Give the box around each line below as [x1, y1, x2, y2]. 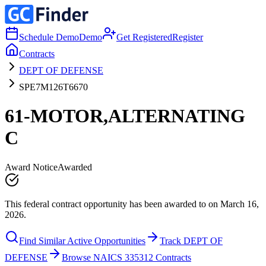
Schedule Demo [19, 32, 79, 42]
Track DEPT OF [160, 235, 223, 246]
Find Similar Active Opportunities [19, 235, 145, 246]
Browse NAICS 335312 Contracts [62, 252, 191, 262]
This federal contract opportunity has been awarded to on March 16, [5, 198, 259, 209]
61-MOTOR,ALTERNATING [5, 105, 245, 127]
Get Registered [116, 32, 172, 42]
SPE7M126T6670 [19, 82, 88, 92]
